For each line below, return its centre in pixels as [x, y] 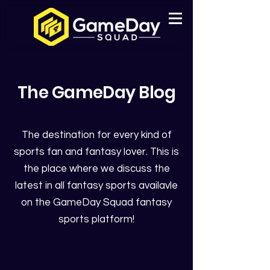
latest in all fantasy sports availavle [96, 186]
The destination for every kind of [96, 135]
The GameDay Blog [96, 93]
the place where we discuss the [96, 169]
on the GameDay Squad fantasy [96, 202]
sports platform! [96, 219]
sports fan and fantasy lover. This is [96, 152]
